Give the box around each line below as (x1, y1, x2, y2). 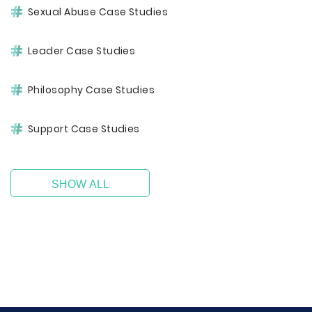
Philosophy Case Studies (28, 83, 155, 97)
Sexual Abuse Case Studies (28, 5, 168, 19)
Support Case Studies (28, 122, 140, 136)
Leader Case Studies (28, 44, 136, 58)
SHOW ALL (51, 178, 109, 190)
